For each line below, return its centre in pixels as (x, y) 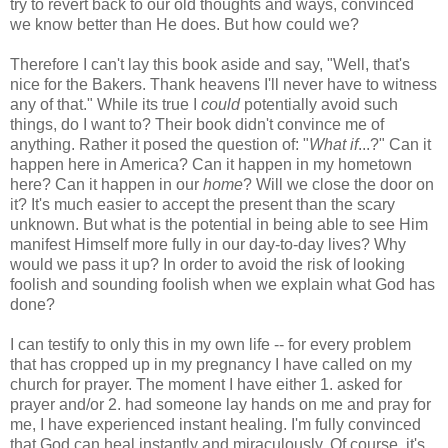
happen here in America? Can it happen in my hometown (211, 164)
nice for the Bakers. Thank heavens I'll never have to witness (223, 84)
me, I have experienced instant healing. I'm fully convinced (215, 424)
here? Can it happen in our (106, 184)
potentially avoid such (319, 104)
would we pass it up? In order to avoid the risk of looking (207, 264)
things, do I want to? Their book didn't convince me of (197, 124)
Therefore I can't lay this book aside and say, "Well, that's (210, 64)
